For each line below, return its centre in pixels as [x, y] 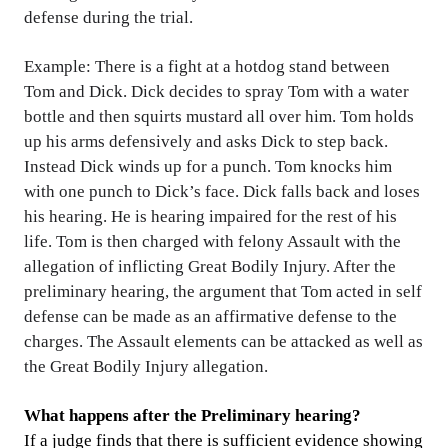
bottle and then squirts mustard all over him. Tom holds [219, 117]
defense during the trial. [108, 18]
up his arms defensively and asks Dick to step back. [206, 142]
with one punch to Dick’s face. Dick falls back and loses [222, 192]
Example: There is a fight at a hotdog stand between [207, 67]
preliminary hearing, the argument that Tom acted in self [223, 292]
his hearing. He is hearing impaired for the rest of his [210, 217]
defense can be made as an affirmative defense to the [210, 317]
